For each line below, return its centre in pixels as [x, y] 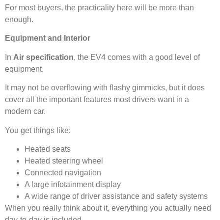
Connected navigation [63, 173]
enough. [19, 20]
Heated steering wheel [64, 161]
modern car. [25, 111]
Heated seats [48, 149]
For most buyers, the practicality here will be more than [99, 8]
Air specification [43, 57]
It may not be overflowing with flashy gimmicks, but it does [105, 88]
